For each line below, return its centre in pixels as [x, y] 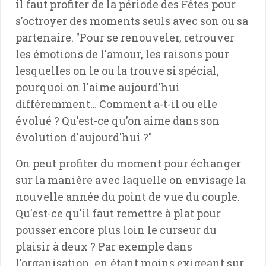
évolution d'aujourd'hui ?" [84, 137]
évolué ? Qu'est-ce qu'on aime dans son [118, 120]
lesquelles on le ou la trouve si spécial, [117, 70]
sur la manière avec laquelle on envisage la [131, 180]
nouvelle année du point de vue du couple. [128, 196]
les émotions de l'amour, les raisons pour [122, 54]
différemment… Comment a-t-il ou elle [116, 104]
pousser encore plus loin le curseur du [116, 229]
